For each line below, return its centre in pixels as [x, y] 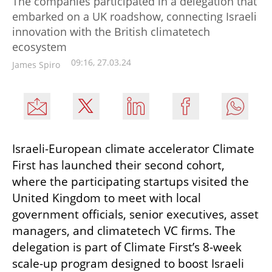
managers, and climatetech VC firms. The [124, 230]
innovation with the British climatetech [111, 31]
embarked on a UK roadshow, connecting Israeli [134, 16]
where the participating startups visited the [131, 181]
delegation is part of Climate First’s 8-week [127, 247]
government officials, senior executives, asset [135, 214]
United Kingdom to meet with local [107, 198]
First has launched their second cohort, [118, 165]
